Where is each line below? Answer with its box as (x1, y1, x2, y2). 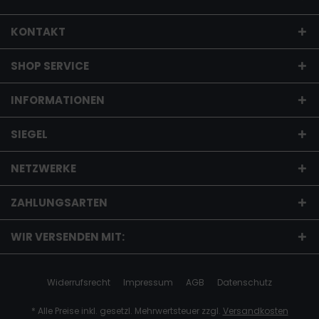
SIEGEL (11, 126, 48, 142)
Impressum (123, 276, 173, 288)
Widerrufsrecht (47, 276, 110, 288)
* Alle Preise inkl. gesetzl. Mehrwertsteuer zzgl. (31, 304, 223, 317)
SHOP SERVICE (11, 58, 89, 73)
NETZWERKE (11, 160, 76, 176)
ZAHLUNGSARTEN (11, 194, 108, 210)
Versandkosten (222, 304, 288, 317)
